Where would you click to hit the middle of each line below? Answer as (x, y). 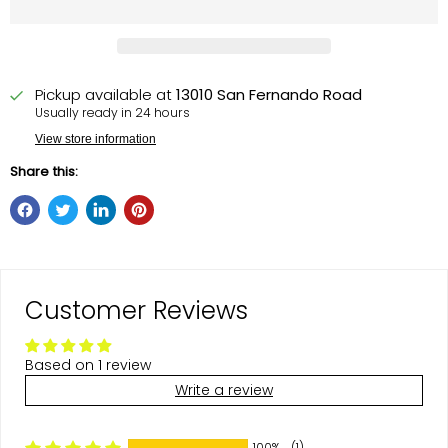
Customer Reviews (136, 311)
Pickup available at (105, 95)
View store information (95, 139)
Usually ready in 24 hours (112, 113)
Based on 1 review (88, 365)
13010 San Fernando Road (269, 95)
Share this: (44, 172)
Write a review (224, 390)
